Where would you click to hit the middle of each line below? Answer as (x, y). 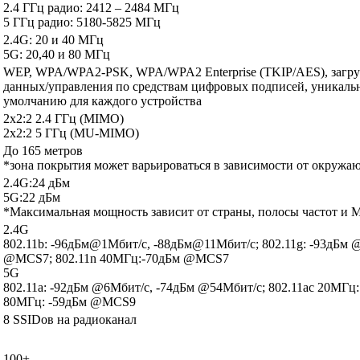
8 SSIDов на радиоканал (70, 320)
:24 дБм (49, 183)
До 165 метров (43, 151)
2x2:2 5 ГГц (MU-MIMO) (71, 133)
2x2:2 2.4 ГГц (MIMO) (63, 119)
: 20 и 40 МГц (66, 40)
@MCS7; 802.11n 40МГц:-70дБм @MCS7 (116, 259)
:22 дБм (40, 198)
